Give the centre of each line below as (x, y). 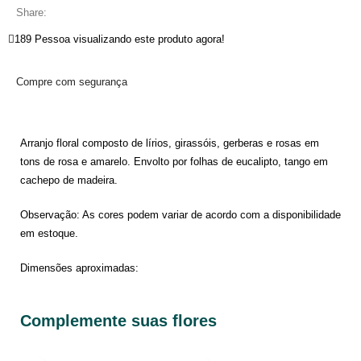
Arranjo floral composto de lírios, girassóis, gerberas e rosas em (170, 143)
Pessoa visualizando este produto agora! (130, 39)
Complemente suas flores (118, 321)
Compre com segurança (72, 82)
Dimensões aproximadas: (79, 268)
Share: (32, 13)
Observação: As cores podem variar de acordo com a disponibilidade (180, 215)
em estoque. (49, 234)
